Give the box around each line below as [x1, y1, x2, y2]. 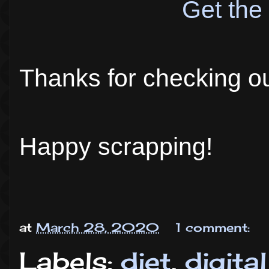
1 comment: [175, 219, 254, 235]
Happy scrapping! [19, 133, 213, 160]
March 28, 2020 [36, 219, 159, 235]
